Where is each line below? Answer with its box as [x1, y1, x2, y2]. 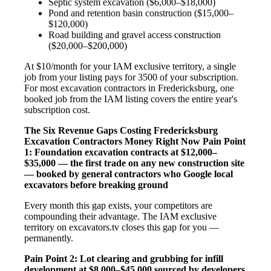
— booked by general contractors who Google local [24, 168, 233, 179]
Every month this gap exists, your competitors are [24, 200, 212, 211]
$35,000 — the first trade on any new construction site [24, 157, 244, 168]
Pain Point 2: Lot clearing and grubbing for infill [24, 253, 223, 264]
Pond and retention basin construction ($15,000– [48, 7, 233, 18]
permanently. [24, 232, 73, 243]
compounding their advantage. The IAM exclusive [24, 211, 217, 221]
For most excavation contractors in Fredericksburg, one [24, 82, 234, 93]
